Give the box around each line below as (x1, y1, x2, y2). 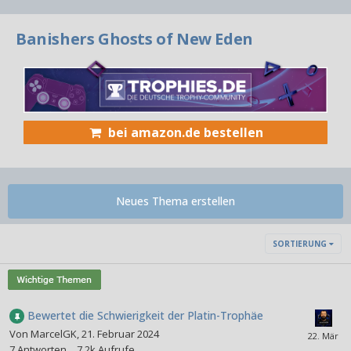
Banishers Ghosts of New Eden (16, 28, 253, 49)
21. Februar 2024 (81, 327, 159, 342)
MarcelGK (31, 327, 77, 342)
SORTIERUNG (273, 237, 329, 249)
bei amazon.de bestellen (107, 123, 263, 141)
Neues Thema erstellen (116, 193, 235, 208)
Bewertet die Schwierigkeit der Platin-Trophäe (27, 307, 263, 323)
